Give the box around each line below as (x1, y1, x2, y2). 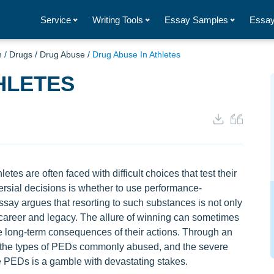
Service (40, 14, 71, 25)
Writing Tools (92, 14, 143, 25)
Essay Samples (165, 14, 228, 25)
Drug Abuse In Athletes (92, 50, 180, 59)
